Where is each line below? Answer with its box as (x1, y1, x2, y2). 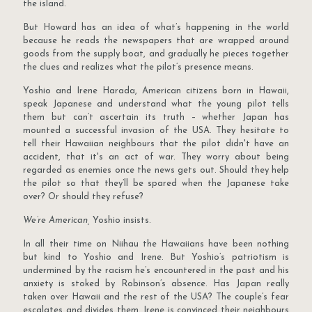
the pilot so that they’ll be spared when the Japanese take (23, 179, 289, 189)
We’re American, (23, 216, 93, 226)
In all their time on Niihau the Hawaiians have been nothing (23, 240, 289, 249)
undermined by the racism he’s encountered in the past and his (23, 266, 289, 276)
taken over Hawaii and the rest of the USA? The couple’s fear (23, 292, 289, 302)
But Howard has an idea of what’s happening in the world (23, 23, 289, 33)
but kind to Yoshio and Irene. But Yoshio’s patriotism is (23, 253, 289, 263)
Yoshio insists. (93, 216, 151, 226)
